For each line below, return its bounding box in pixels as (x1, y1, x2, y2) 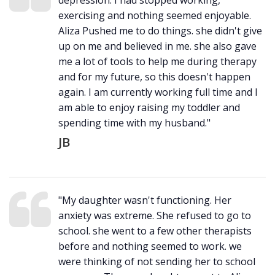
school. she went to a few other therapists (58, 224, 252, 238)
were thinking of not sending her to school (58, 255, 255, 269)
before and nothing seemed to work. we (58, 239, 242, 254)
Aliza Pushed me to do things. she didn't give (58, 24, 262, 38)
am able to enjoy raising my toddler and (58, 101, 240, 115)
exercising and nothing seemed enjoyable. (58, 9, 251, 23)
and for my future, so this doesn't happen (58, 70, 250, 84)
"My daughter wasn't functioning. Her (58, 193, 231, 207)
